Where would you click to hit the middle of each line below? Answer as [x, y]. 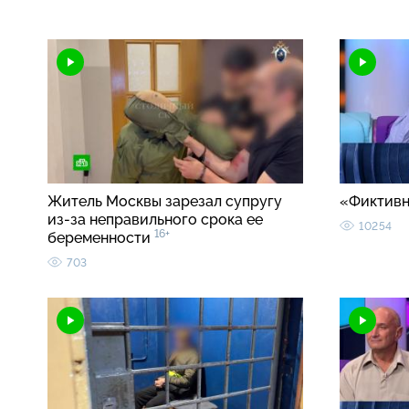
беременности [101, 238]
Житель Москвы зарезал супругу [165, 202]
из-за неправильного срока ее [155, 220]
